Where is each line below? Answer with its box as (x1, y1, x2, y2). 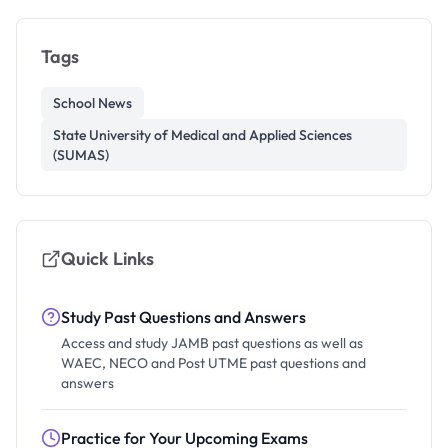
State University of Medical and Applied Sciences (53, 126, 352, 144)
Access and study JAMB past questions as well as (61, 334, 363, 352)
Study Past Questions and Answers (61, 307, 306, 327)
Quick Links (61, 247, 154, 270)
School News (53, 94, 132, 112)
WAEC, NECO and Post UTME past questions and (61, 354, 366, 372)
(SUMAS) (53, 146, 109, 164)
